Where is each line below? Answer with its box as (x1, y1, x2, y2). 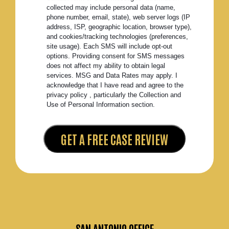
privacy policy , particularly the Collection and (47, 91, 181, 99)
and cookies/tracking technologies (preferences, (47, 33, 188, 41)
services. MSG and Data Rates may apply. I (47, 72, 177, 80)
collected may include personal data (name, (47, 4, 175, 12)
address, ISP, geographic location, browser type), (47, 23, 192, 31)
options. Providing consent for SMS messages (47, 52, 185, 60)
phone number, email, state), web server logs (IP (47, 13, 190, 21)
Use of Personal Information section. (47, 101, 155, 109)
